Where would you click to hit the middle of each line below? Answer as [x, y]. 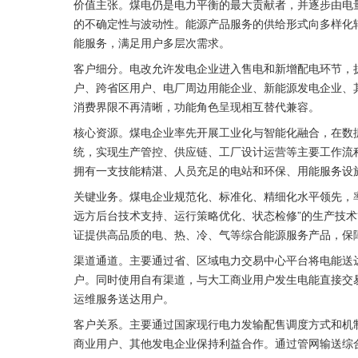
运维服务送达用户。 [124, 298]
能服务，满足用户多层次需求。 [152, 42]
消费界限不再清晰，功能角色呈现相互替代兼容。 [197, 106]
